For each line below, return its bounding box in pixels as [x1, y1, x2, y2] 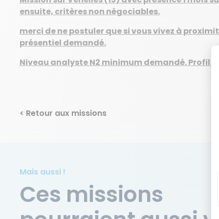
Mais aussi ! [20, 166, 66, 177]
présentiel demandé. [20, 37, 106, 48]
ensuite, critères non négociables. [20, 6, 160, 17]
